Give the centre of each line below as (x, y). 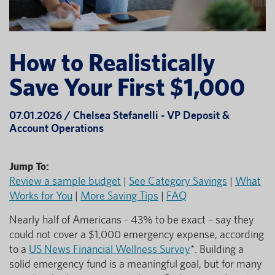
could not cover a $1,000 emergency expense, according (137, 234)
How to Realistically (112, 62)
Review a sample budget (65, 180)
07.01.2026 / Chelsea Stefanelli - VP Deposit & (119, 115)
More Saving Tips (119, 195)
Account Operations (56, 128)
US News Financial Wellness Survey (110, 249)
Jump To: (29, 166)
